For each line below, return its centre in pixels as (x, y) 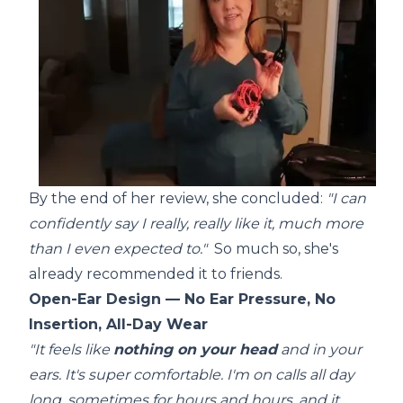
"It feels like (71, 350)
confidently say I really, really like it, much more (196, 224)
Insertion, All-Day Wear (118, 325)
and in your (319, 350)
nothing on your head (195, 350)
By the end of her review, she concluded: (178, 199)
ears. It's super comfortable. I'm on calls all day (192, 375)
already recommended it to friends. (156, 274)
